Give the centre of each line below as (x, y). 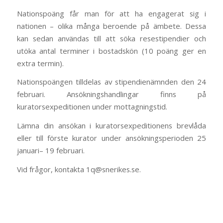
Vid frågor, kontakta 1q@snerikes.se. (79, 169)
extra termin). (40, 63)
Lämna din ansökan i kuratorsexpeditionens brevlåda (111, 126)
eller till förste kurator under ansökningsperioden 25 (111, 138)
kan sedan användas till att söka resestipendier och (111, 38)
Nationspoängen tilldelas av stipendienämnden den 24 (111, 82)
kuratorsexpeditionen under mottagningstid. (92, 107)
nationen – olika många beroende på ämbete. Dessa (111, 26)
